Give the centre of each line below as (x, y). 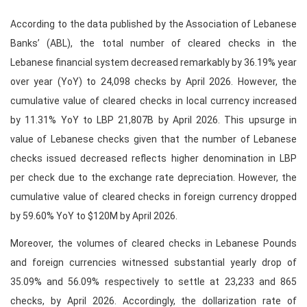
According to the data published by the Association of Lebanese (153, 24)
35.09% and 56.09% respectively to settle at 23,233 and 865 (153, 282)
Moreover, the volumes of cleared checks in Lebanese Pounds (153, 243)
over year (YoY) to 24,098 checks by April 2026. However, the (153, 82)
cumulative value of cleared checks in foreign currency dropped (153, 197)
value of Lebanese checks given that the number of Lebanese (153, 139)
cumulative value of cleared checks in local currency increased (153, 101)
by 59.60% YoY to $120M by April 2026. (94, 216)
